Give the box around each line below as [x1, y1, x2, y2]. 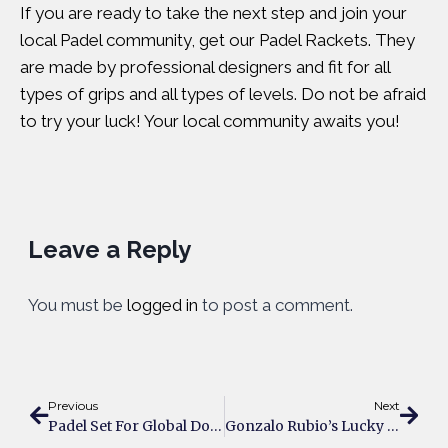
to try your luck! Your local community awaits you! [20, 111, 400, 131]
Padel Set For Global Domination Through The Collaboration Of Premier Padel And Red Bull [210, 416, 222, 435]
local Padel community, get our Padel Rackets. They [20, 30, 415, 50]
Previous [48, 397, 98, 413]
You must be [28, 294, 127, 315]
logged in [127, 294, 198, 315]
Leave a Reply [28, 234, 191, 264]
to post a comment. [198, 294, 353, 315]
